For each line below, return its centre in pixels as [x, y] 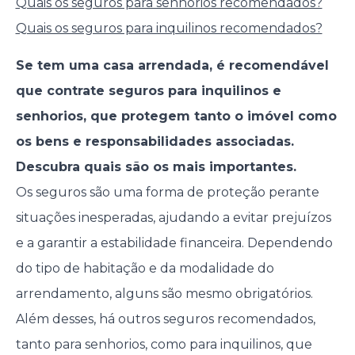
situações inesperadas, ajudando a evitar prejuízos [173, 218]
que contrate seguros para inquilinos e [148, 91]
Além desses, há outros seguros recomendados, [165, 319]
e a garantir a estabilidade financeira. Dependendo [174, 243]
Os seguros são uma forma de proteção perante [167, 193]
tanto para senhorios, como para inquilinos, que [164, 345]
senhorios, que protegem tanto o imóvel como [176, 116]
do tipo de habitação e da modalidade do [145, 269]
